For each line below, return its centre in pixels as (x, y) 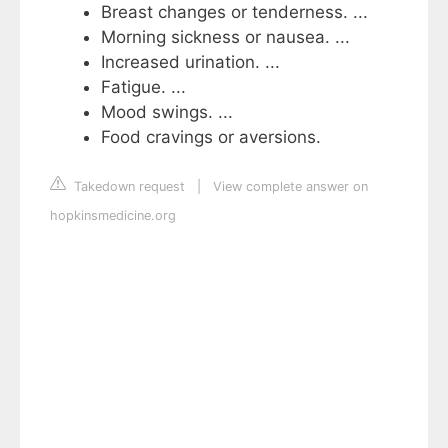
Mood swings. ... (167, 111)
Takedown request (127, 187)
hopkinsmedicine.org (113, 216)
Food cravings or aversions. (211, 136)
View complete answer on (290, 187)
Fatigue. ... (143, 86)
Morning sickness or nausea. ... (225, 36)
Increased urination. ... (190, 61)
